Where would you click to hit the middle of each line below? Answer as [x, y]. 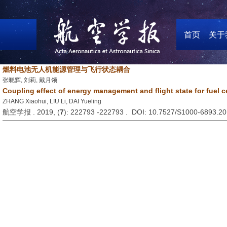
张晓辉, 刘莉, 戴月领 [30, 80]
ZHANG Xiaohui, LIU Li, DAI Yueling [52, 101]
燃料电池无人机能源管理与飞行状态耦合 [66, 69]
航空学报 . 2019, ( [31, 112]
